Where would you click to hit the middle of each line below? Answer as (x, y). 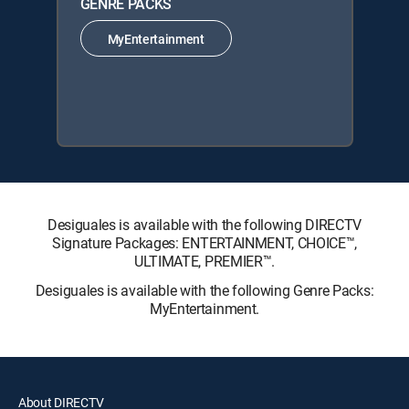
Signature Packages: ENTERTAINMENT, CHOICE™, (204, 243)
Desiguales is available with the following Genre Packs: (204, 290)
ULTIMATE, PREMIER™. (204, 261)
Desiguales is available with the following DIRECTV (204, 225)
